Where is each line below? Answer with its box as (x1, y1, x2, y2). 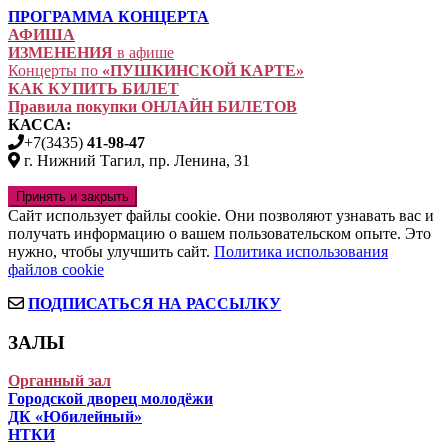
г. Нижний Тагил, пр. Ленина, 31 (20, 152, 250, 169)
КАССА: (8, 116, 71, 133)
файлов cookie (8, 261, 104, 278)
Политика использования (214, 243, 388, 260)
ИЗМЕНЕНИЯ (8, 44, 113, 61)
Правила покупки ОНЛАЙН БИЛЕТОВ (8, 98, 297, 115)
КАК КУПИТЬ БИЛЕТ (8, 80, 179, 97)
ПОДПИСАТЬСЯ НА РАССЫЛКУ (28, 295, 281, 312)
